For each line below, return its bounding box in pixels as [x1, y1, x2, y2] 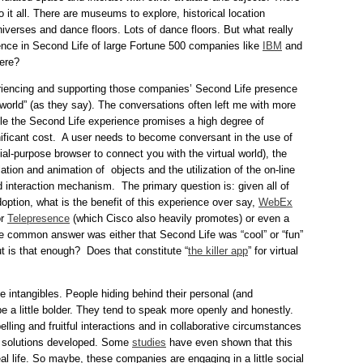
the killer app [188, 245, 248, 258]
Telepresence [7, 212, 70, 225]
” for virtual [248, 245, 298, 258]
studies [132, 336, 166, 349]
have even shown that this [166, 336, 293, 349]
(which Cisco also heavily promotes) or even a [70, 212, 289, 225]
